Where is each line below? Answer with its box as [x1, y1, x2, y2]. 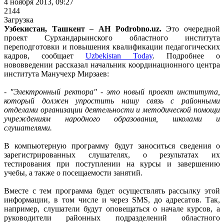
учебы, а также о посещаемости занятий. [4, 168, 142, 177]
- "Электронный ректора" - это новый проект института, [4, 87, 220, 96]
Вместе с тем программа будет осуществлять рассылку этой [4, 186, 220, 195]
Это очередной [166, 24, 220, 33]
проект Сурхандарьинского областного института [4, 33, 220, 42]
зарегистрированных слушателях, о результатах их [4, 150, 220, 159]
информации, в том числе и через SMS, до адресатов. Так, [4, 195, 220, 204]
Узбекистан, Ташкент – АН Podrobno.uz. [4, 24, 166, 33]
